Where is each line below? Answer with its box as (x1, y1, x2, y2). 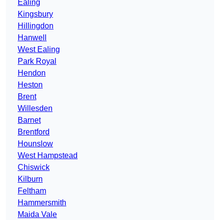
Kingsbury (18, 10, 53, 19)
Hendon (18, 69, 46, 78)
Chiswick (18, 163, 50, 172)
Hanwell (18, 33, 47, 42)
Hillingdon (18, 22, 54, 30)
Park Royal (18, 57, 56, 66)
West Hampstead (18, 151, 78, 160)
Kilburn (18, 175, 43, 184)
